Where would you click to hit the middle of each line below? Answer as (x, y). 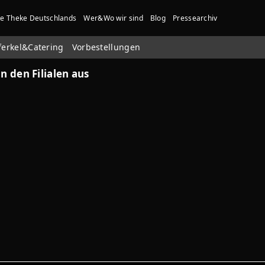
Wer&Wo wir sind (113, 18)
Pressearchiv (195, 18)
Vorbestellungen (106, 47)
